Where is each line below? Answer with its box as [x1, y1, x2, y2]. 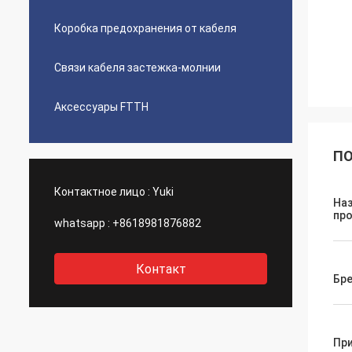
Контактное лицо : [54, 185, 150, 198]
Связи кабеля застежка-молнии [54, 61, 221, 74]
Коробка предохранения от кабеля [54, 22, 236, 35]
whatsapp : [54, 217, 110, 229]
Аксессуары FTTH [54, 101, 148, 113]
